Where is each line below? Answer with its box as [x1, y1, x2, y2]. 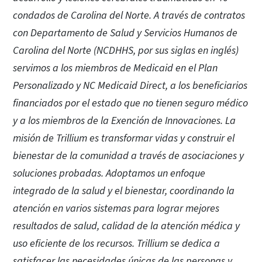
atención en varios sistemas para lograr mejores [13, 201, 219, 216]
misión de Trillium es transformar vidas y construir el [13, 130, 235, 146]
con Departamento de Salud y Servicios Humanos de [13, 25, 237, 40]
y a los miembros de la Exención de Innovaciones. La [13, 113, 236, 128]
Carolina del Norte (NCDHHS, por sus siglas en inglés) [13, 43, 239, 58]
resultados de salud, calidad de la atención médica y [13, 218, 240, 233]
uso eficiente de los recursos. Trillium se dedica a [13, 236, 220, 251]
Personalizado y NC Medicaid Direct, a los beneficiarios [13, 78, 247, 93]
